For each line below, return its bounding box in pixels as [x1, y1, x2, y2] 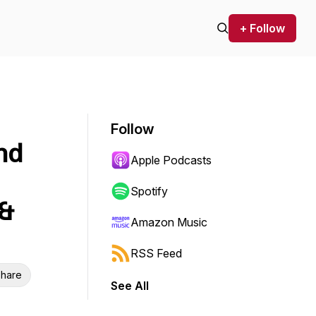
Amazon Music [130, 215, 207, 229]
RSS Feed [130, 246, 182, 260]
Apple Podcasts [130, 153, 212, 167]
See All [111, 279, 149, 293]
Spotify [130, 184, 168, 198]
